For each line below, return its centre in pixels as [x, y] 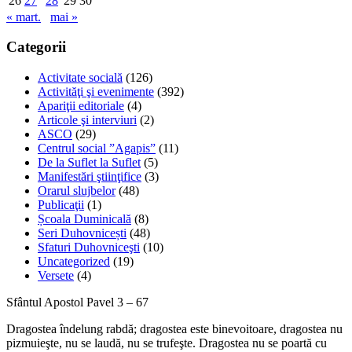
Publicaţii [61, 205]
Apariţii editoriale [81, 106]
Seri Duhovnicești [82, 233]
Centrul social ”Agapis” [97, 148]
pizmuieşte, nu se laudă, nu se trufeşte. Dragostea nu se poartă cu [167, 343]
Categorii [36, 47]
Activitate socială [80, 78]
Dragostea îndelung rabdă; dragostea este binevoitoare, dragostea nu [174, 329]
